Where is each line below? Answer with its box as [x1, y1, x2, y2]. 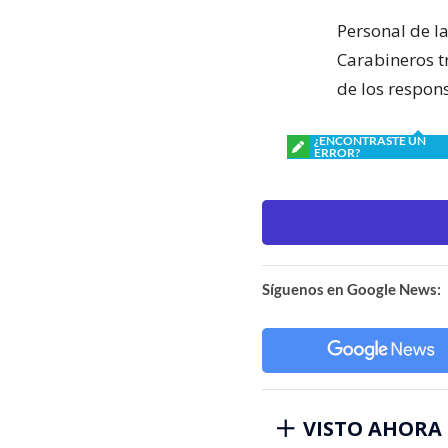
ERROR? [314, 144, 360, 160]
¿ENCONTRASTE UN [314, 132, 426, 148]
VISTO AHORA [303, 414, 442, 442]
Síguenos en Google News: [262, 279, 441, 298]
